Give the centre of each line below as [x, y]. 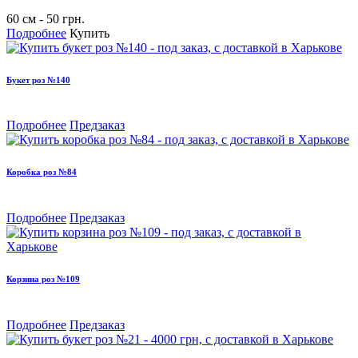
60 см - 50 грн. [46, 18]
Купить [89, 33]
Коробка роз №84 [42, 172]
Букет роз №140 [38, 80]
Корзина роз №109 [43, 279]
